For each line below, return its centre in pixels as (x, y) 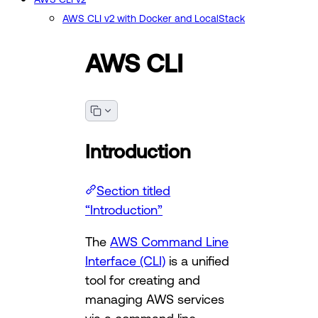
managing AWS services (155, 299)
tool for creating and (143, 280)
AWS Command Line (169, 242)
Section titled (133, 191)
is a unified (197, 261)
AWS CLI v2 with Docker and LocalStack (154, 19)
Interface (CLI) (125, 261)
